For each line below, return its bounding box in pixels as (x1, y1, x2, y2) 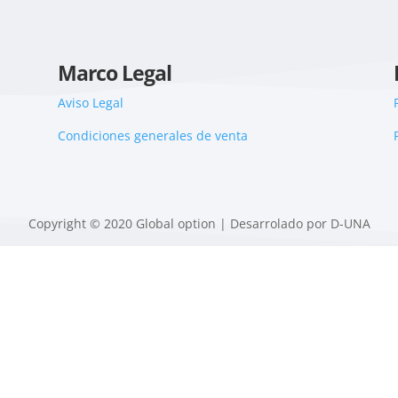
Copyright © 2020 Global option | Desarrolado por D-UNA (28, 214, 370, 232)
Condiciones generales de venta (57, 127, 248, 145)
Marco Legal (57, 59, 171, 88)
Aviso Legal (57, 94, 123, 112)
